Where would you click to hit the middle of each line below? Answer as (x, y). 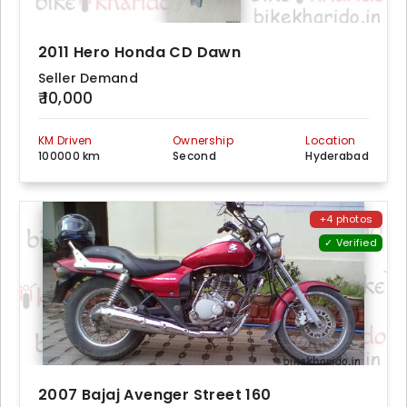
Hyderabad (337, 156)
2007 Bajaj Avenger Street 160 (155, 395)
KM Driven (65, 140)
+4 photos (346, 219)
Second (194, 156)
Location (331, 140)
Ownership (203, 140)
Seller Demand (88, 78)
